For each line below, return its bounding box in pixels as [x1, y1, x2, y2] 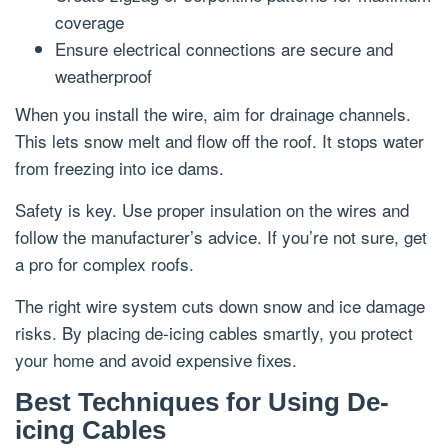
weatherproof [55, 62, 152, 88]
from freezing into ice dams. [15, 155, 224, 181]
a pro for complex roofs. [15, 251, 194, 277]
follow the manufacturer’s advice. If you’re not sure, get [15, 224, 427, 250]
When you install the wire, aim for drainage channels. [15, 101, 411, 127]
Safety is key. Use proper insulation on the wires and [15, 197, 409, 223]
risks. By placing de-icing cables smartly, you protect [15, 320, 413, 346]
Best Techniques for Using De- [15, 387, 389, 418]
